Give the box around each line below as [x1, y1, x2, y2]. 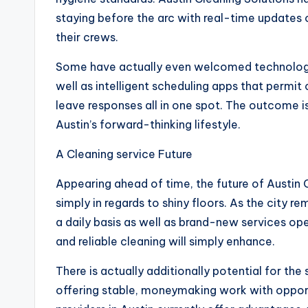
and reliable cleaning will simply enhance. [56, 234, 275, 248]
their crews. [56, 30, 118, 44]
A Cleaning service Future [56, 147, 192, 161]
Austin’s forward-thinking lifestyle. [56, 118, 241, 131]
